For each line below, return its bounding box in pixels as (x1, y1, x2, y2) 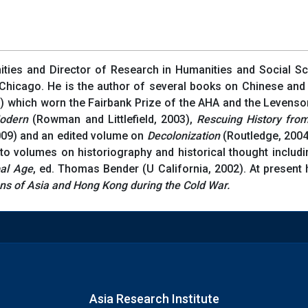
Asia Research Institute (89, 291, 219, 307)
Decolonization (146, 129, 220, 142)
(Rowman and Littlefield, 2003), (28, 112, 197, 126)
